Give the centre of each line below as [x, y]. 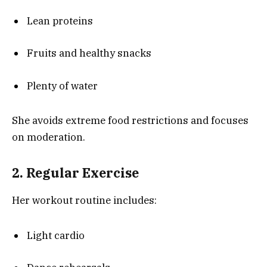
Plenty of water [62, 86]
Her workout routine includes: [84, 201]
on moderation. [49, 137]
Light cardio [56, 235]
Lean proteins [60, 21]
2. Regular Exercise [75, 173]
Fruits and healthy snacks [89, 53]
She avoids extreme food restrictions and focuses [130, 121]
